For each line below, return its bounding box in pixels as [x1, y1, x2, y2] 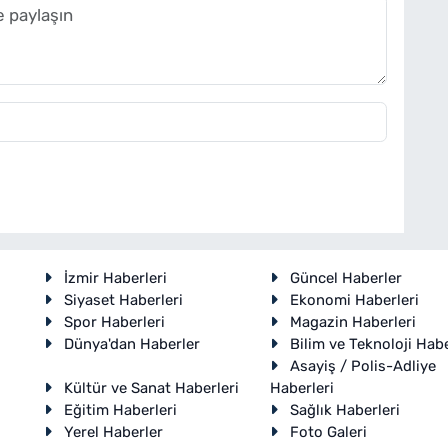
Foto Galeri [289, 422, 367, 441]
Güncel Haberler [289, 268, 402, 287]
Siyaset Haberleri [63, 290, 183, 309]
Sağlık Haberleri [289, 400, 400, 419]
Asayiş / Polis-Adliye [289, 356, 436, 375]
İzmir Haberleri [63, 268, 167, 287]
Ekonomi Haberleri [289, 290, 419, 309]
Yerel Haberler [63, 422, 163, 441]
